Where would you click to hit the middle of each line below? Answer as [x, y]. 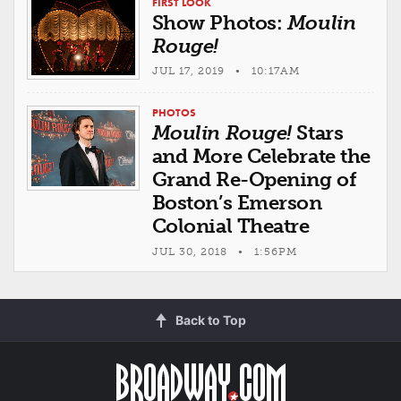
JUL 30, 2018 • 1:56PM [224, 251]
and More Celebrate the [261, 157]
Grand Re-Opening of [254, 180]
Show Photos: [219, 22]
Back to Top [210, 320]
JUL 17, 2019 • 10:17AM [226, 71]
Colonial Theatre [230, 226]
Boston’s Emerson [237, 203]
